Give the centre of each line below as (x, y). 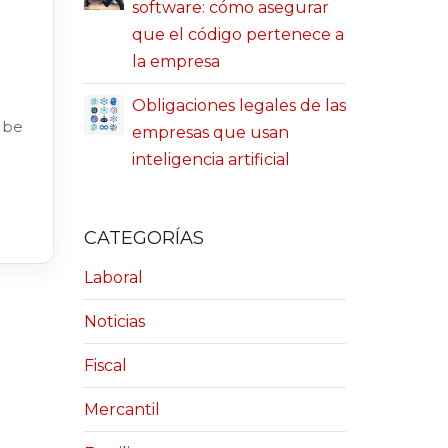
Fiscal (105, 365)
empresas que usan (210, 132)
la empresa (175, 61)
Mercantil (121, 409)
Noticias (114, 321)
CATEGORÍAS (143, 238)
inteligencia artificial (210, 159)
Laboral (113, 277)
